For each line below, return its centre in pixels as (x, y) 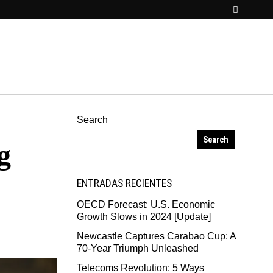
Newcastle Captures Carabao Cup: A (156, 236)
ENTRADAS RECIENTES (124, 183)
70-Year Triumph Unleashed (138, 248)
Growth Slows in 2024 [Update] (144, 216)
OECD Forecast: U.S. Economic (146, 204)
